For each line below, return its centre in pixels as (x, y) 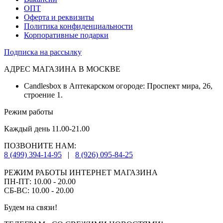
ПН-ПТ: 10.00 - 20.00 (40, 182)
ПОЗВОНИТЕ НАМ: (40, 146)
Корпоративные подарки (66, 35)
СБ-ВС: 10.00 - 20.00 (39, 191)
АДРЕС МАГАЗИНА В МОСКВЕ (62, 69)
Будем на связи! (31, 208)
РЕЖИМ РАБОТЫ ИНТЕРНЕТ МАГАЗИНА (81, 173)
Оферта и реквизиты (59, 17)
